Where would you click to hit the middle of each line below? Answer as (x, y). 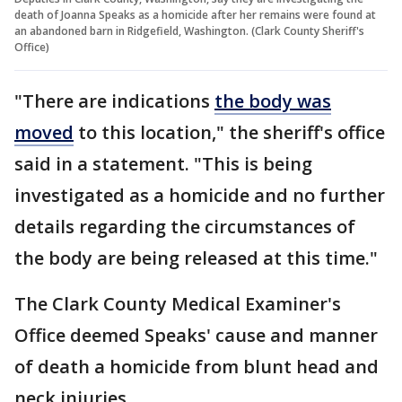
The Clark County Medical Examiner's (178, 304)
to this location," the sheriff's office (229, 133)
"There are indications (114, 101)
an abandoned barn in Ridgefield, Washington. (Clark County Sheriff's (189, 31)
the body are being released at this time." (196, 258)
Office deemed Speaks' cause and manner (196, 336)
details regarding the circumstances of (185, 227)
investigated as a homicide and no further (200, 196)
